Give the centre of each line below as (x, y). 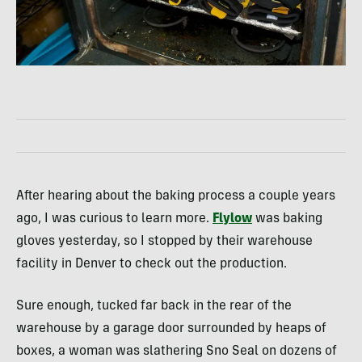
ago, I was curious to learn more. (114, 219)
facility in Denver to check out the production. (152, 265)
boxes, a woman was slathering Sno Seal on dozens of (177, 352)
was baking (287, 219)
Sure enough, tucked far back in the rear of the (154, 307)
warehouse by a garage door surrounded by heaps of (171, 329)
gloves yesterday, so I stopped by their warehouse (164, 242)
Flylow (232, 219)
